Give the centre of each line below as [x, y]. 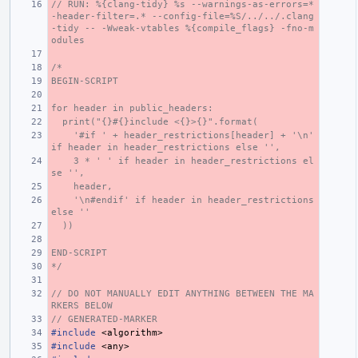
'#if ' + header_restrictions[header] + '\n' [62, 135]
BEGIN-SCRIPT [85, 81]
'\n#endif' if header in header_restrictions [62, 200]
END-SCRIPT [79, 253]
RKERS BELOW [82, 305]
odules [68, 40]
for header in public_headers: [132, 108]
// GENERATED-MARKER [104, 319]
